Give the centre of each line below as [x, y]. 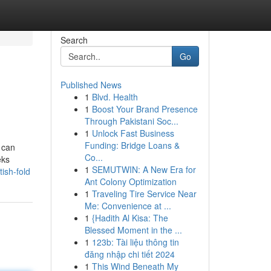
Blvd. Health [115, 97]
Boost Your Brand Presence [145, 109]
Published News [91, 85]
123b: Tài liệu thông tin [135, 242]
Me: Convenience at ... [128, 206]
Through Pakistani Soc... [131, 121]
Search [74, 40]
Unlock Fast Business [133, 133]
